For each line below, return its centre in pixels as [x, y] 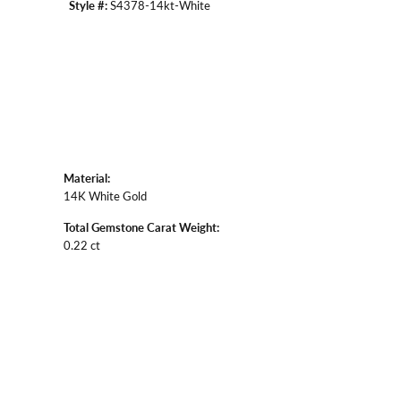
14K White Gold [105, 195]
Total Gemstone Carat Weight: [141, 227]
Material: [87, 178]
